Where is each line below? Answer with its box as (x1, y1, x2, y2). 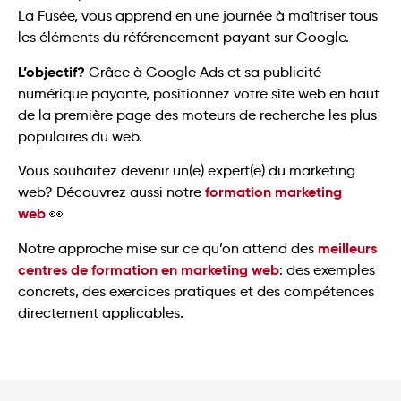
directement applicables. (18, 303, 183, 321)
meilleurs (318, 238, 377, 258)
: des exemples (279, 260, 375, 278)
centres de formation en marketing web (18, 260, 279, 279)
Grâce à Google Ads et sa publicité (85, 63, 321, 81)
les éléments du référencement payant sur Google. (18, 29, 349, 47)
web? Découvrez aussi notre (18, 183, 205, 201)
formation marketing (205, 183, 342, 202)
